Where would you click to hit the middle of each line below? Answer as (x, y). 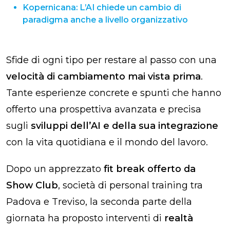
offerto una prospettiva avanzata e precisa (104, 109)
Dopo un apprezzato (55, 169)
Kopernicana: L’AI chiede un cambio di (102, 7)
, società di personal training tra (130, 185)
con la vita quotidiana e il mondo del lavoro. (107, 142)
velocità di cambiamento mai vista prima (103, 76)
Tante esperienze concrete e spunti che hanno (114, 93)
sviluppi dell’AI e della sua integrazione (124, 126)
